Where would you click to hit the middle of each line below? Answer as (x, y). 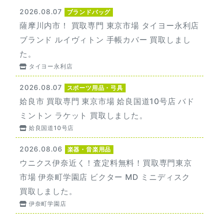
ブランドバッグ (89, 12)
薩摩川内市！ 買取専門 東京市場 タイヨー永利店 (109, 25)
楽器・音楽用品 (89, 149)
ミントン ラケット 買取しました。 (84, 115)
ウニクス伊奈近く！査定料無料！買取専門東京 (106, 163)
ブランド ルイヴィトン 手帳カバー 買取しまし (105, 39)
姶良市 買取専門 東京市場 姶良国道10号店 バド (107, 101)
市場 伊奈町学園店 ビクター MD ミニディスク (105, 177)
